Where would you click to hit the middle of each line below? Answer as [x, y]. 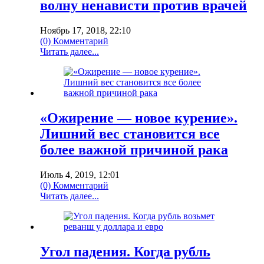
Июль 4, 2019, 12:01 [80, 174]
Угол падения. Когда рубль [125, 251]
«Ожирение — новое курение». [139, 118]
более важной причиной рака [134, 150]
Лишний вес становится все [130, 134]
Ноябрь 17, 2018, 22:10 [85, 31]
